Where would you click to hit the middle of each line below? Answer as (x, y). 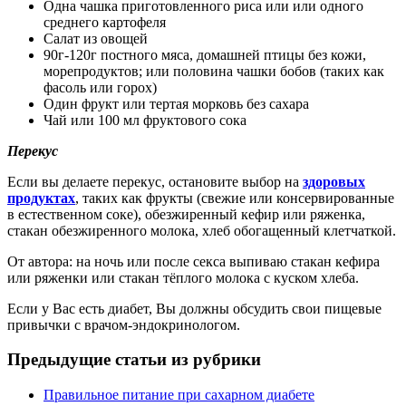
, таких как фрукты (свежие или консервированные (235, 198)
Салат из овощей (96, 38)
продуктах (41, 198)
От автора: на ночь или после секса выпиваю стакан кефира (193, 261)
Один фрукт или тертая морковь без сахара (176, 103)
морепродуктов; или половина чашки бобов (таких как (214, 71)
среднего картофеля (105, 22)
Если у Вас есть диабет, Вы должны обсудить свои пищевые (194, 308)
